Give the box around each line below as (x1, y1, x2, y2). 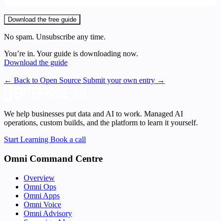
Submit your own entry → (83, 76, 165, 85)
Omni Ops (24, 182, 56, 191)
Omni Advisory (24, 209, 72, 218)
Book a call (50, 135, 86, 144)
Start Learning (4, 135, 50, 144)
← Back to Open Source (4, 76, 83, 85)
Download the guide (4, 58, 68, 67)
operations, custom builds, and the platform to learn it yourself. (4, 118, 198, 127)
